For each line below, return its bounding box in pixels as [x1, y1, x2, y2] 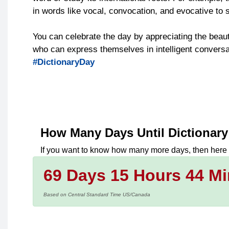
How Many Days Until [40, 126, 168, 140]
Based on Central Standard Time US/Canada [43, 192, 150, 198]
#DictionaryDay [33, 57, 95, 67]
